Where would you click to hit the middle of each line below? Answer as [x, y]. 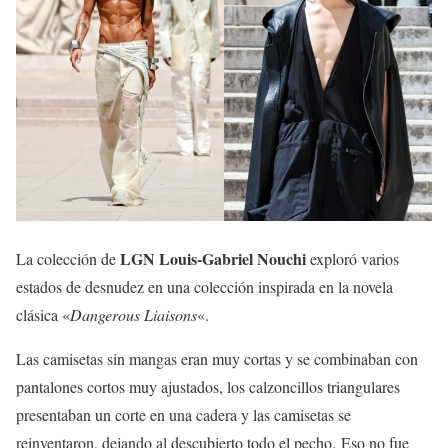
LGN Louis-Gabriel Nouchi [213, 258]
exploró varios [352, 258]
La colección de [68, 258]
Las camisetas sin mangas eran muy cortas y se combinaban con [217, 358]
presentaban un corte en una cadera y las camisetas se [183, 414]
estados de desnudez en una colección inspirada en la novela [204, 286]
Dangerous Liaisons [133, 314]
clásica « [43, 314]
